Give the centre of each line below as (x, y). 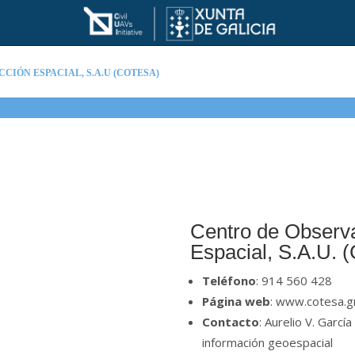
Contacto (231, 322)
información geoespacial (268, 343)
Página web (237, 302)
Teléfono (229, 281)
